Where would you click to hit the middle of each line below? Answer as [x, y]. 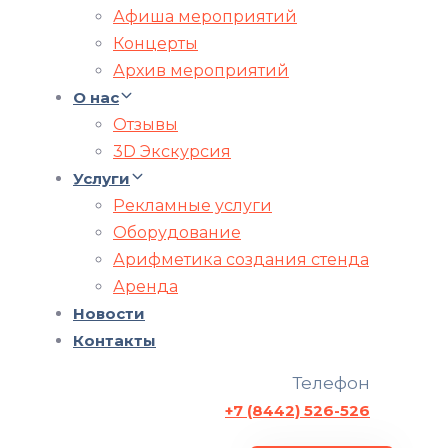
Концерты [155, 43]
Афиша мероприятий [205, 16]
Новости [109, 313]
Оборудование [177, 232]
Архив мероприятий [201, 70]
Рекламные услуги [192, 205]
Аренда [145, 286]
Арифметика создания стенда [241, 259]
